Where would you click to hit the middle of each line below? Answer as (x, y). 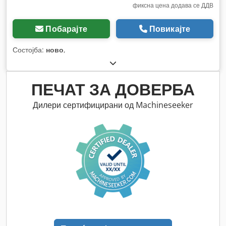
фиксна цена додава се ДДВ (173, 6)
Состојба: (29, 50)
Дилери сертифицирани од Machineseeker (113, 105)
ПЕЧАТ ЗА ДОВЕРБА (113, 89)
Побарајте (66, 29)
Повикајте (170, 29)
